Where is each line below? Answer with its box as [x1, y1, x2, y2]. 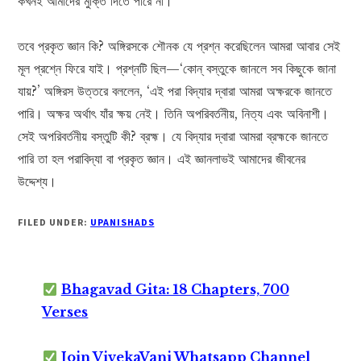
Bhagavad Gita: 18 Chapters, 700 [60, 281, 289, 298]
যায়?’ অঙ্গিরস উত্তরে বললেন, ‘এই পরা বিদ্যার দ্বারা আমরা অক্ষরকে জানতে [18, 83, 333, 100]
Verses [42, 304, 89, 321]
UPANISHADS [89, 216, 155, 229]
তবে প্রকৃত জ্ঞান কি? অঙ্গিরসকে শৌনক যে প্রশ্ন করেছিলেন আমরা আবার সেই [18, 38, 341, 55]
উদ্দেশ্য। [18, 173, 57, 190]
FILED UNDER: [18, 216, 90, 229]
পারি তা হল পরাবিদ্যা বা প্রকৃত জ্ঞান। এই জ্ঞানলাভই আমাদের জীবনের [18, 151, 306, 168]
